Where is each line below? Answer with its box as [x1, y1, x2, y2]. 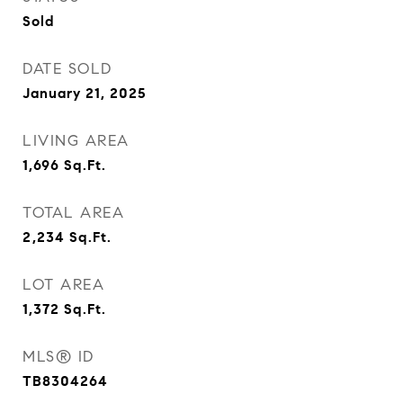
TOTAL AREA [22, 203, 124, 223]
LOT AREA [22, 275, 104, 295]
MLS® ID [22, 347, 94, 367]
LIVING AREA [22, 131, 130, 151]
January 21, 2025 [22, 85, 147, 103]
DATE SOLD [22, 59, 112, 79]
